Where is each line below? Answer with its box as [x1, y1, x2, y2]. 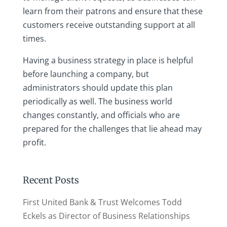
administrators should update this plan [22, 82, 173, 94]
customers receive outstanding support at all [22, 19, 195, 31]
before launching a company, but [22, 68, 149, 80]
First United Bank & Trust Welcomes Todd [22, 197, 182, 208]
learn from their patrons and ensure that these [22, 6, 203, 17]
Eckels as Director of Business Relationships [22, 210, 190, 222]
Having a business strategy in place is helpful [22, 55, 193, 66]
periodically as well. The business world [22, 96, 172, 107]
